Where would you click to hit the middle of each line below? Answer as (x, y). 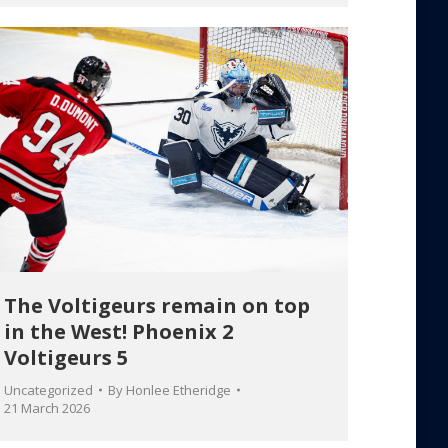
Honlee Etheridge (178, 389)
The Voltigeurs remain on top (157, 305)
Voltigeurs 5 (66, 357)
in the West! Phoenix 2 (118, 331)
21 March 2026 (47, 407)
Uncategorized (48, 389)
